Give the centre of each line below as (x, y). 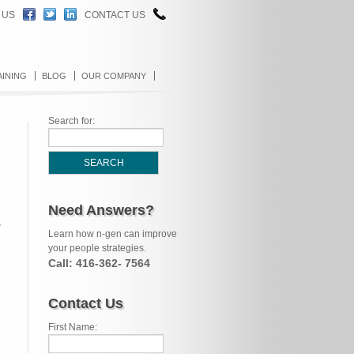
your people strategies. (97, 248)
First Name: (73, 327)
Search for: (72, 121)
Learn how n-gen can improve (113, 234)
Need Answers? (101, 210)
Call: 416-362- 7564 (99, 263)
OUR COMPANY (114, 76)
